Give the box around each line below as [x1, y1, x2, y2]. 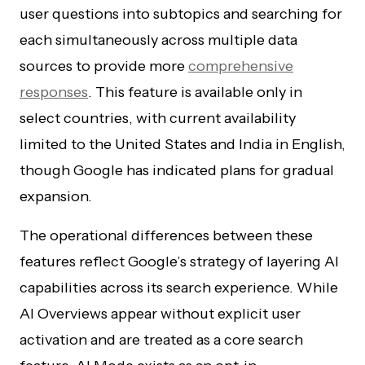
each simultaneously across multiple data [20, 31, 297, 49]
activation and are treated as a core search [20, 331, 303, 349]
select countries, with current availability [20, 109, 296, 127]
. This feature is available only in [88, 83, 302, 101]
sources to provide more [20, 57, 188, 75]
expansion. [20, 187, 92, 205]
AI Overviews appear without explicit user [20, 305, 301, 323]
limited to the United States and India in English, [20, 135, 345, 153]
